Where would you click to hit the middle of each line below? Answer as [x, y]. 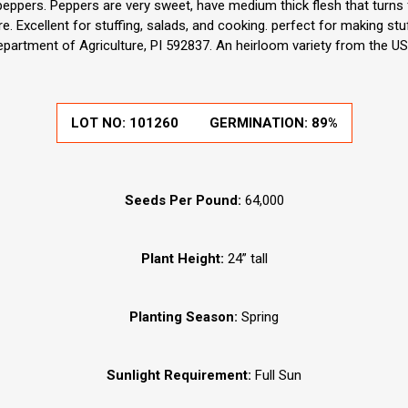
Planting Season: [184, 317]
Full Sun [278, 376]
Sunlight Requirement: [181, 376]
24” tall [245, 259]
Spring [258, 317]
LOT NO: [100, 123]
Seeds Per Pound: [183, 201]
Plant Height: [182, 259]
